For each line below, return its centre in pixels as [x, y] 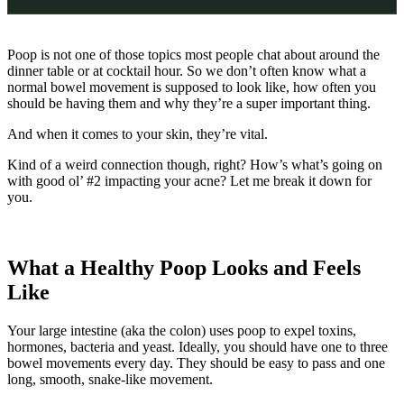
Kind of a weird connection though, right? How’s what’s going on [195, 164]
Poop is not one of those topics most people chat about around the [193, 54]
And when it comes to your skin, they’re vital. [138, 133]
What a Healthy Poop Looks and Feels [184, 267]
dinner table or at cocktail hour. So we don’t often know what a [187, 70]
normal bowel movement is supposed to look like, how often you [192, 87]
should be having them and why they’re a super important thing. [189, 103]
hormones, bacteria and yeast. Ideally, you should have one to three [197, 346]
